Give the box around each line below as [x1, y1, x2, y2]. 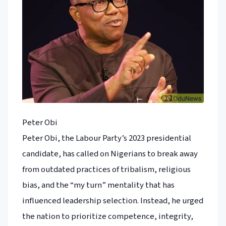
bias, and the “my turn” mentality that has [22, 179, 175, 192]
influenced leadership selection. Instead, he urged [22, 195, 203, 207]
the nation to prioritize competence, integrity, [22, 210, 193, 223]
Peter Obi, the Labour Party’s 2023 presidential [22, 132, 191, 145]
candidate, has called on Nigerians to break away [22, 148, 198, 160]
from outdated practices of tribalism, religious [22, 163, 191, 176]
